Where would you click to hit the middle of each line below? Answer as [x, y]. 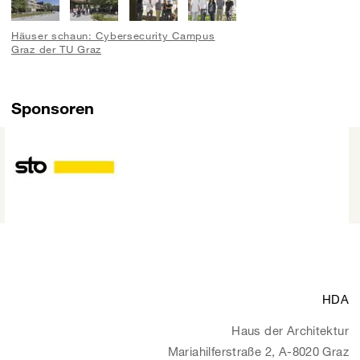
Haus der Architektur [290, 331]
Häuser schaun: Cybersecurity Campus [113, 36]
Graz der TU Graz [57, 49]
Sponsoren [53, 107]
